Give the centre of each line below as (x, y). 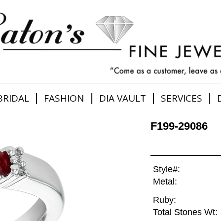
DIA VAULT (122, 98)
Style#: (166, 169)
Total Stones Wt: (185, 212)
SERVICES (181, 98)
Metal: (165, 182)
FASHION (64, 98)
